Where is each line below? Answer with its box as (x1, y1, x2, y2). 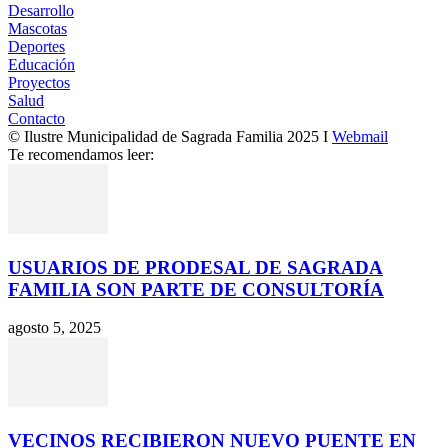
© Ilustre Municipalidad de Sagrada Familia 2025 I (8, 127, 332, 145)
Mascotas (8, 19, 67, 37)
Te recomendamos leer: (8, 145, 154, 163)
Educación (8, 55, 75, 73)
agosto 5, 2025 (8, 319, 101, 337)
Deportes (8, 37, 65, 55)
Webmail (332, 127, 388, 145)
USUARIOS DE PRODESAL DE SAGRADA (8, 256, 383, 278)
